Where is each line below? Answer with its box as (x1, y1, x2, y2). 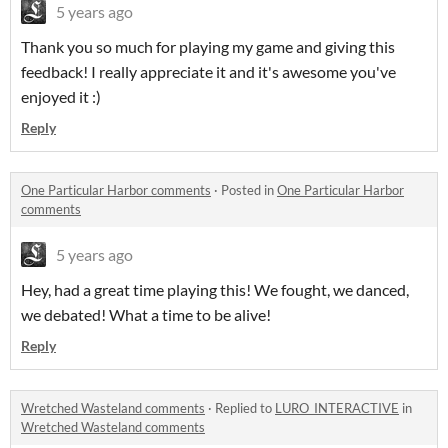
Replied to (215, 399, 275, 416)
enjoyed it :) (21, 86, 104, 106)
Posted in (221, 181, 277, 198)
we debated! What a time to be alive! (21, 304, 271, 324)
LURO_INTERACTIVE (275, 399, 399, 416)
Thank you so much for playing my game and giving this (21, 36, 395, 56)
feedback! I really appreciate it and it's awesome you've (21, 61, 396, 81)
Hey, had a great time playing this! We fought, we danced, (21, 279, 409, 299)
